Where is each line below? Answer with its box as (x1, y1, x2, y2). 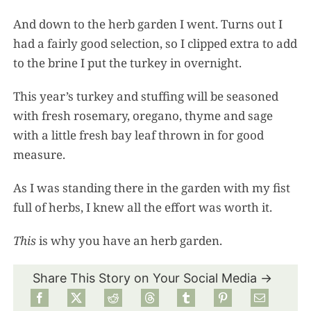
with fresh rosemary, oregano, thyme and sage (13, 107, 274, 124)
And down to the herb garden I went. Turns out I (13, 15, 283, 32)
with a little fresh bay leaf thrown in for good (13, 126, 264, 143)
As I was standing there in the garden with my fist (13, 179, 291, 196)
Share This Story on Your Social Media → (33, 270, 272, 285)
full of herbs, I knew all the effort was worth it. (13, 199, 273, 215)
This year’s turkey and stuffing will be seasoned (13, 87, 279, 104)
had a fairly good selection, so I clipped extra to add (13, 35, 298, 51)
